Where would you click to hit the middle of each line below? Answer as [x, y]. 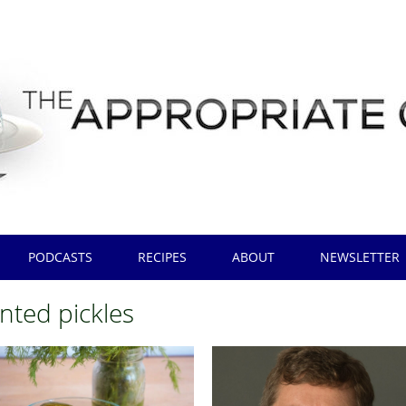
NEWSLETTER [360, 257]
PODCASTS [61, 257]
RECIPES [163, 257]
